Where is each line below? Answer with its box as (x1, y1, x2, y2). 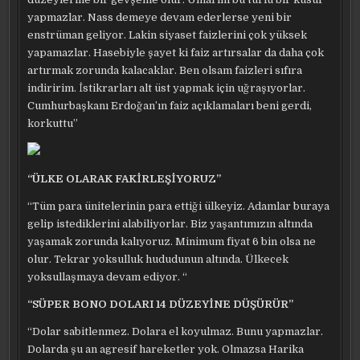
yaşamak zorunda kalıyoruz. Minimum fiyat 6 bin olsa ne (27, 235, 317, 247)
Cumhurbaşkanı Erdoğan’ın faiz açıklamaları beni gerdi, (27, 100, 313, 112)
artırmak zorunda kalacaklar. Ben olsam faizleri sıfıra (27, 64, 303, 76)
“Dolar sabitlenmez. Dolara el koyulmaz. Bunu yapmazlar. (27, 325, 324, 337)
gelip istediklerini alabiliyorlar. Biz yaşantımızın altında (27, 218, 313, 230)
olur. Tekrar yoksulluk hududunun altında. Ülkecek (27, 253, 289, 265)
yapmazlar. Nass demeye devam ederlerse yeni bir (27, 11, 292, 23)
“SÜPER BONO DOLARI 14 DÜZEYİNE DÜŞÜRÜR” (27, 298, 294, 310)
